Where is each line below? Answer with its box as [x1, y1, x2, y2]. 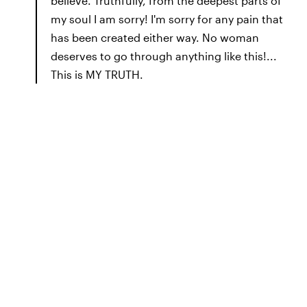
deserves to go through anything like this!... [51, 49, 277, 62]
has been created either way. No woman [51, 30, 259, 44]
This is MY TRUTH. [51, 67, 143, 81]
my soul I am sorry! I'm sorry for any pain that [51, 12, 283, 25]
